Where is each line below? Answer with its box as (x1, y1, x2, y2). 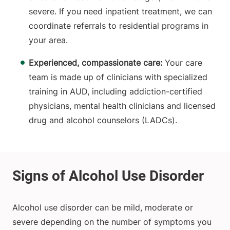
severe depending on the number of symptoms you (12, 217, 212, 227)
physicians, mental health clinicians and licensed (29, 101, 216, 111)
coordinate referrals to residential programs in (29, 21, 208, 31)
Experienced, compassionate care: (29, 57, 165, 68)
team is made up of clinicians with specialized (29, 72, 207, 83)
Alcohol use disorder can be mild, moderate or (12, 202, 193, 213)
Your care (165, 57, 202, 68)
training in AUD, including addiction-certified (29, 86, 202, 97)
